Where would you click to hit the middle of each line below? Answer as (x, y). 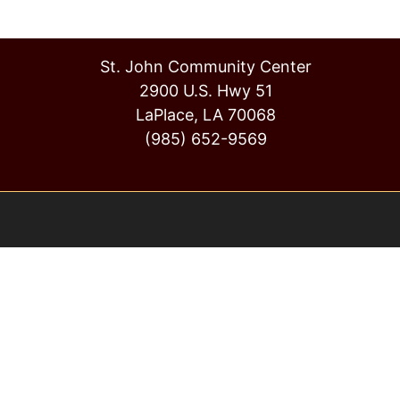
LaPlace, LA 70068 (205, 115)
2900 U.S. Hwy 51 (205, 91)
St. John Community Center (205, 67)
